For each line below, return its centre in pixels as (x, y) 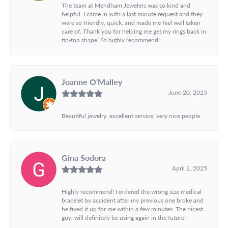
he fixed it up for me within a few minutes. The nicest (132, 208)
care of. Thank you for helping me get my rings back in (134, 31)
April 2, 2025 (190, 168)
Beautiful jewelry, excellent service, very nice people (131, 115)
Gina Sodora (84, 157)
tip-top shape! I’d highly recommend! (111, 39)
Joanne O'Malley (92, 81)
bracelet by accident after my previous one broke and (133, 200)
